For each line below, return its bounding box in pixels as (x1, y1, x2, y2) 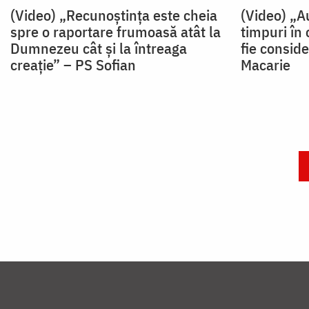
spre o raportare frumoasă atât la (10, 21, 221, 42)
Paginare (10, 152, 72, 175)
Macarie (240, 54, 290, 75)
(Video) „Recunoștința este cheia (10, 5, 217, 26)
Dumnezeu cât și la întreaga (10, 38, 187, 59)
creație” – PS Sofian (10, 54, 136, 75)
